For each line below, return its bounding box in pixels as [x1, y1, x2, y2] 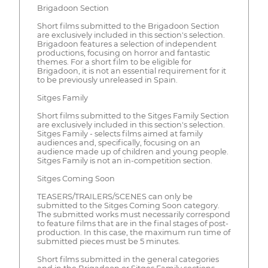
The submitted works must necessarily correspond [36, 210, 230, 220]
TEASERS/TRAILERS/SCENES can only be [36, 192, 193, 202]
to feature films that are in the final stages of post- [36, 219, 229, 229]
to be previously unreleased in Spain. [36, 75, 178, 85]
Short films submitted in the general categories [36, 255, 219, 264]
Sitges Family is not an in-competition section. [36, 156, 212, 166]
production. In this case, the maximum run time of [36, 228, 230, 237]
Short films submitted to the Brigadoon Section [36, 22, 220, 31]
